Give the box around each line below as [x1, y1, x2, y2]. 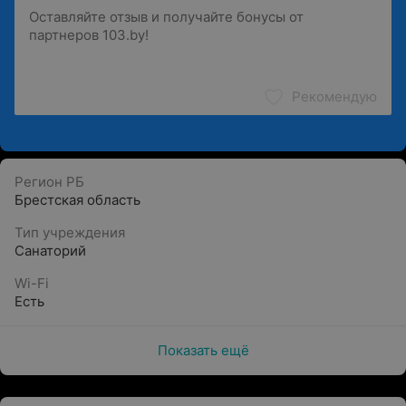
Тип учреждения [14, 224, 125, 241]
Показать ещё [157, 342, 249, 359]
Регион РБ [14, 173, 84, 190]
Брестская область [14, 191, 140, 208]
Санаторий [14, 242, 86, 259]
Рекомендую [292, 88, 377, 105]
